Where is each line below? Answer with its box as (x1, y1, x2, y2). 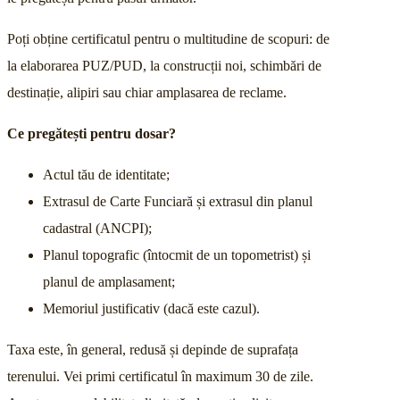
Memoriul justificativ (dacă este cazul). (43, 301, 260, 317)
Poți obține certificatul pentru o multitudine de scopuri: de (7, 31, 329, 47)
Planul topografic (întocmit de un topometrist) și (43, 247, 311, 263)
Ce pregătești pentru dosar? (7, 126, 176, 142)
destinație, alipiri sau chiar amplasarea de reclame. (7, 85, 287, 101)
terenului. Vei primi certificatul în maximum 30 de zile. (7, 369, 313, 385)
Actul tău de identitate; (43, 167, 170, 183)
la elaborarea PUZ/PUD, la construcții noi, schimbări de (7, 58, 321, 74)
